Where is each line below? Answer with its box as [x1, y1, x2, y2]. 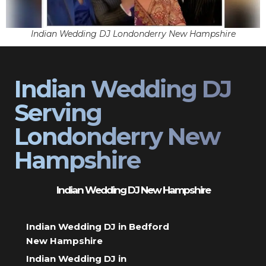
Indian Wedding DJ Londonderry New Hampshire [30, 28, 236, 39]
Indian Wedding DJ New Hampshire [56, 183, 210, 196]
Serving [14, 97, 102, 127]
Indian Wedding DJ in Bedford [26, 220, 169, 232]
